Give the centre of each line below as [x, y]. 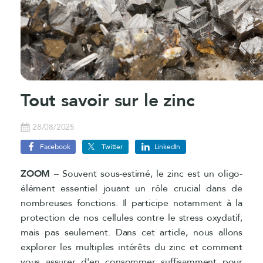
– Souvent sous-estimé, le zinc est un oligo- [146, 173]
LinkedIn [167, 146]
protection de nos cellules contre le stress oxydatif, [131, 218]
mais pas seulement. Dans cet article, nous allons [131, 232]
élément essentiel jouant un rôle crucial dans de [131, 188]
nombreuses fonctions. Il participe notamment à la [131, 203]
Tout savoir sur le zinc [107, 100]
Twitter [112, 146]
